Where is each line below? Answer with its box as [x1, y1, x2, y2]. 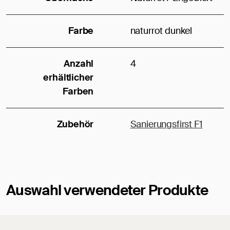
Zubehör [56, 118, 94, 131]
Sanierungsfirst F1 [130, 118, 203, 131]
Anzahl [64, 57, 94, 70]
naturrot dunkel [130, 25, 192, 37]
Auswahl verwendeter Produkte [6, 181, 208, 200]
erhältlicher [43, 71, 94, 84]
